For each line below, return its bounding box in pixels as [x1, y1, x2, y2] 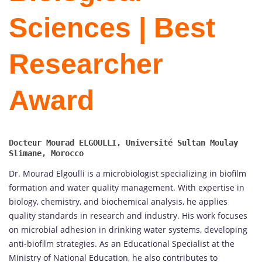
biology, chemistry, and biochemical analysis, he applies [9, 196, 227, 208]
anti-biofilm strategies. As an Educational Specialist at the [9, 238, 235, 250]
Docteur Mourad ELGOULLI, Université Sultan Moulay [9, 138, 238, 148]
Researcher [9, 49, 163, 80]
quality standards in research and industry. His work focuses [9, 210, 247, 222]
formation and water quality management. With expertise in [9, 182, 244, 194]
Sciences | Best [9, 12, 215, 44]
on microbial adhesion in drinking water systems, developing [9, 224, 247, 236]
